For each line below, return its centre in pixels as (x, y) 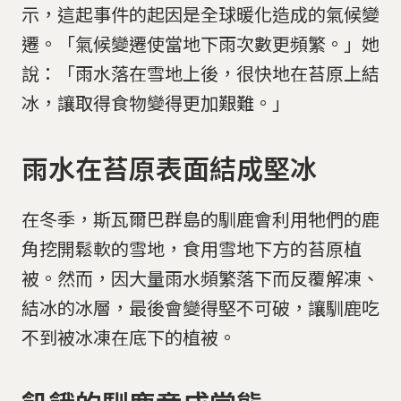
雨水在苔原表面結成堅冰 (169, 168)
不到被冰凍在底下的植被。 (129, 337)
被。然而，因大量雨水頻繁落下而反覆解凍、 (200, 278)
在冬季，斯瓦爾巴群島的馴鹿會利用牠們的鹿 (200, 219)
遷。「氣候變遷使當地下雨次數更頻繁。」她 (200, 43)
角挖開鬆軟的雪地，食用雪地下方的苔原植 (192, 249)
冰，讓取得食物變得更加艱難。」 (156, 102)
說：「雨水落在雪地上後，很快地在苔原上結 (200, 73)
